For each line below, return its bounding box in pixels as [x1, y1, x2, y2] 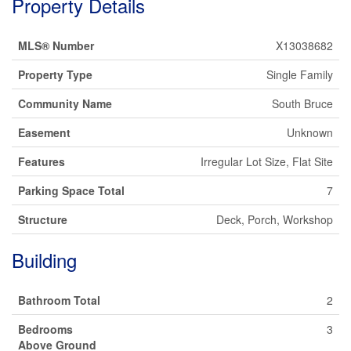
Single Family [266, 67, 333, 82]
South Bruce [272, 96, 333, 111]
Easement [18, 125, 71, 140]
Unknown [287, 125, 333, 140]
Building [12, 246, 77, 273]
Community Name [18, 96, 112, 111]
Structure [18, 212, 67, 227]
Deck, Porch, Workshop [216, 212, 333, 227]
